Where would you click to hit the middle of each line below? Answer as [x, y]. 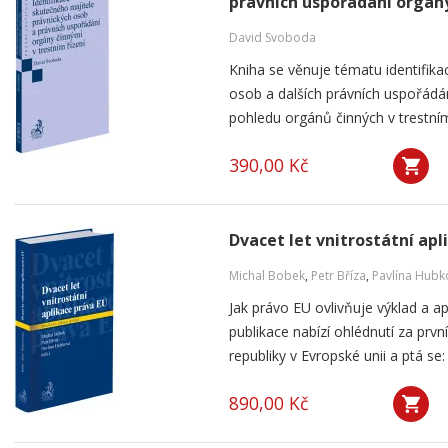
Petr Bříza [338, 275]
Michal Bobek [267, 275]
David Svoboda [272, 37]
